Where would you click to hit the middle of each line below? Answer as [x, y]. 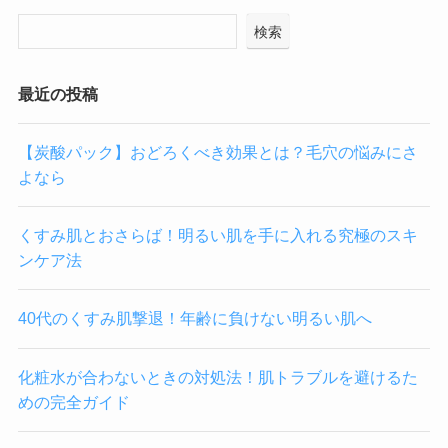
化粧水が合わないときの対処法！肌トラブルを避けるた [217, 376]
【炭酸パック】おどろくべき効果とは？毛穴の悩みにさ [217, 151]
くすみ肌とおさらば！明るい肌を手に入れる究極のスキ [217, 235]
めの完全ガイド [73, 401]
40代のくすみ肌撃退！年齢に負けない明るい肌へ [194, 318]
